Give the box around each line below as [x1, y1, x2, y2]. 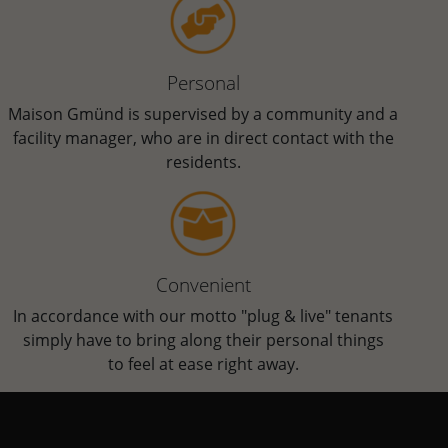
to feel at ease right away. [107, 353, 299, 376]
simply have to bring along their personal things [22, 329, 384, 352]
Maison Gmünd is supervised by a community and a [8, 103, 399, 126]
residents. [165, 151, 241, 174]
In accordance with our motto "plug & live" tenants [13, 305, 394, 328]
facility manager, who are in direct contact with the [12, 127, 394, 150]
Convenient [155, 271, 251, 299]
